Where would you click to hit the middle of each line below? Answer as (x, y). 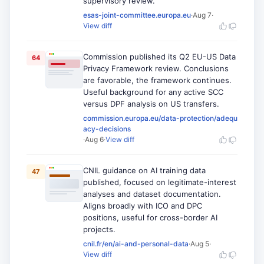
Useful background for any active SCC (153, 92)
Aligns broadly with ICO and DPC (143, 206)
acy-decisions (107, 129)
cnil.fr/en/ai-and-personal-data (136, 244)
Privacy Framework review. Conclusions (156, 68)
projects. (99, 229)
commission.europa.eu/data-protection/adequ (160, 118)
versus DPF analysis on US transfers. (151, 104)
